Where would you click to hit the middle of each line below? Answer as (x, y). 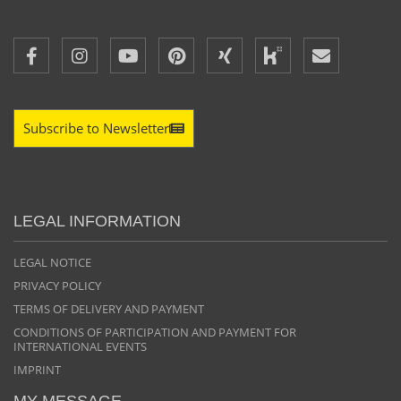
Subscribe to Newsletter (96, 128)
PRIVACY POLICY (57, 286)
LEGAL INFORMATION (97, 222)
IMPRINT (37, 370)
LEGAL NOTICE (52, 263)
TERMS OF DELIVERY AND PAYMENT (109, 309)
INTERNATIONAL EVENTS (80, 347)
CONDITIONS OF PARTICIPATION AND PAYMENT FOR (155, 333)
